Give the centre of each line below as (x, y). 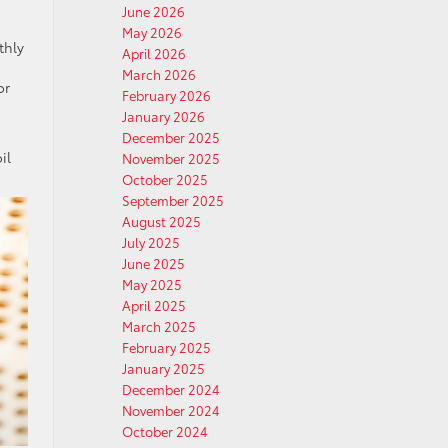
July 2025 (151, 242)
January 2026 (163, 116)
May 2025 (152, 284)
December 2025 (171, 137)
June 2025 (153, 263)
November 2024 (171, 410)
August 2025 (161, 221)
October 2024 (165, 431)
